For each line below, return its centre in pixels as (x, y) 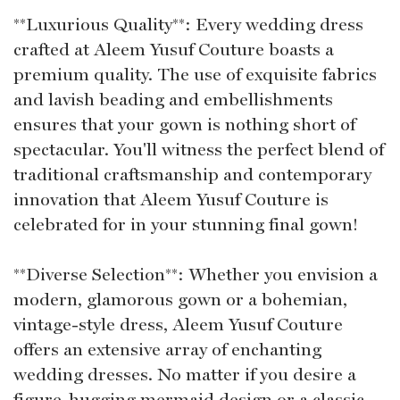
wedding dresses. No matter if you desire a (185, 375)
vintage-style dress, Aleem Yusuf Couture (178, 325)
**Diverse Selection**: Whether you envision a (196, 275)
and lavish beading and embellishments (173, 100)
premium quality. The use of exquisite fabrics (195, 75)
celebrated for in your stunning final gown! (186, 225)
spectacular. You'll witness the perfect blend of (199, 150)
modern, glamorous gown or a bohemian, (180, 300)
